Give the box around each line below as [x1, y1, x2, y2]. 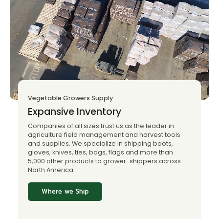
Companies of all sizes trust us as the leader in [28, 121, 174, 130]
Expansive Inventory [28, 105, 121, 118]
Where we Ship [42, 186, 88, 196]
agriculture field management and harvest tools [28, 130, 180, 139]
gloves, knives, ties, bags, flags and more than [28, 148, 173, 156]
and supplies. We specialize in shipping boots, [28, 139, 173, 148]
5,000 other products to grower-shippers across [28, 156, 181, 165]
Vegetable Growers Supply [28, 93, 113, 102]
